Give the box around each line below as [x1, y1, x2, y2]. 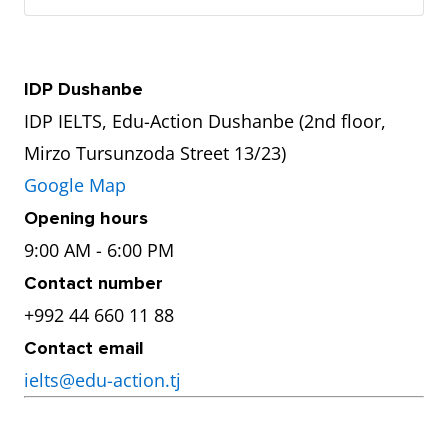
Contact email [24, 337, 144, 359]
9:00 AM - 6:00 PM [24, 238, 174, 262]
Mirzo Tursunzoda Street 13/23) [24, 141, 286, 165]
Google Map [24, 173, 126, 197]
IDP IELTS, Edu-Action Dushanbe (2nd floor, [24, 109, 386, 133]
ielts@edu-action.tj [24, 368, 181, 392]
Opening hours [24, 207, 148, 229]
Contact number [24, 272, 163, 294]
